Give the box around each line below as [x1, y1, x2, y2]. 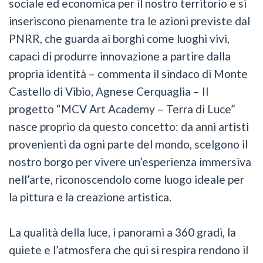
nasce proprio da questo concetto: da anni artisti [9, 120, 249, 134]
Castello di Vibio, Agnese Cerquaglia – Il [9, 85, 208, 99]
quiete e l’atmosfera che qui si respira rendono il [9, 243, 248, 257]
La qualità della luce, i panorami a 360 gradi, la [9, 225, 236, 240]
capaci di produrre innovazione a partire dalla [9, 49, 231, 63]
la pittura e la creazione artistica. [9, 190, 174, 204]
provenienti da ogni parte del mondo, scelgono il [9, 137, 248, 151]
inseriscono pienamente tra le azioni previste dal [9, 14, 250, 28]
